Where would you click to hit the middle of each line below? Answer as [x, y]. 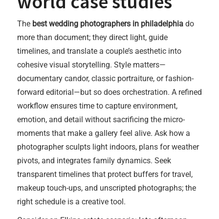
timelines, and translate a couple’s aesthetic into [99, 51]
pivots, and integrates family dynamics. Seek [94, 161]
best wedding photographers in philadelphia [108, 24]
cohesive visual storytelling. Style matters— [91, 65]
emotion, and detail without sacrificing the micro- [101, 120]
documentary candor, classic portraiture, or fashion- [105, 78]
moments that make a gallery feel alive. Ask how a [104, 133]
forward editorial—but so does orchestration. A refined [109, 92]
